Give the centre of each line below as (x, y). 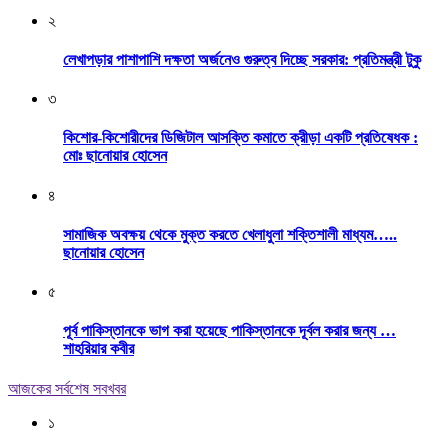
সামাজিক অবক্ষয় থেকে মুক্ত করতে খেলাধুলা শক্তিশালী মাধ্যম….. (230, 234)
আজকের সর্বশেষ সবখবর (67, 388)
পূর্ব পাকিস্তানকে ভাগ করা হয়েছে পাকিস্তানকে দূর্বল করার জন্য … (229, 331)
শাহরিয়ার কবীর (98, 349)
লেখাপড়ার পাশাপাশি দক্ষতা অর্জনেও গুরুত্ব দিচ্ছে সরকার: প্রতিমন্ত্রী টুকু (242, 59)
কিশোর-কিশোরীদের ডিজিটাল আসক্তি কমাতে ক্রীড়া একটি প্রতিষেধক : (240, 138)
